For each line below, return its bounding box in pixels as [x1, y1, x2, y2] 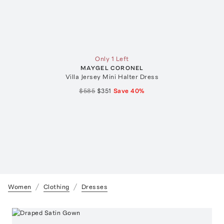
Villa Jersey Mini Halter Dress [65, 73, 159, 81]
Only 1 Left [95, 55, 129, 63]
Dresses [81, 183, 108, 191]
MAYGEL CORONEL [80, 64, 144, 72]
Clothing [43, 183, 69, 191]
